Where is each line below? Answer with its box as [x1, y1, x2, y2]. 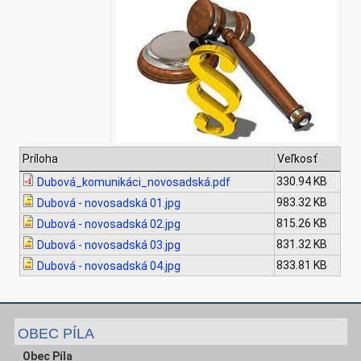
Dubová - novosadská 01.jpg [37, 197, 181, 210]
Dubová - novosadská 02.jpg [37, 218, 181, 231]
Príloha [23, 152, 59, 166]
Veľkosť [277, 152, 318, 166]
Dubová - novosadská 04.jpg [37, 259, 181, 273]
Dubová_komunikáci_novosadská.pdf [37, 176, 231, 189]
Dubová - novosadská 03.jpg [37, 239, 181, 252]
